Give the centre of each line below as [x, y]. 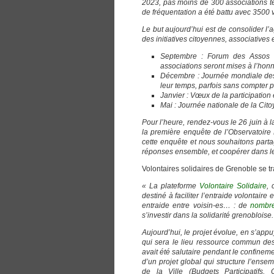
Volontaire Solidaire [233, 186]
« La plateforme [171, 186]
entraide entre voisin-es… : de [196, 206]
